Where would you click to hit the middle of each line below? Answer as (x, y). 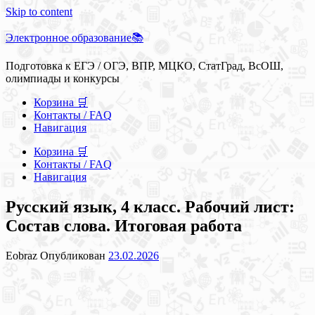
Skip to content (39, 12)
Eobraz (23, 255)
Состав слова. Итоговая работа (124, 225)
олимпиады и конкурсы (63, 78)
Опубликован (74, 255)
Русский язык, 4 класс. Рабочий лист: (150, 206)
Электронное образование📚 (75, 38)
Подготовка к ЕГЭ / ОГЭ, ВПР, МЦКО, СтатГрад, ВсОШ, (144, 66)
